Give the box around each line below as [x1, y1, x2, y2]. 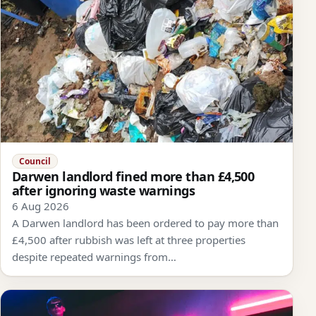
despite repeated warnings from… [12, 249, 176, 264]
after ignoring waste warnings [12, 181, 195, 199]
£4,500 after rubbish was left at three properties [12, 232, 245, 247]
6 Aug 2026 [12, 198, 69, 213]
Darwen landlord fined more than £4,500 [12, 167, 255, 185]
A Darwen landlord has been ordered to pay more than [12, 215, 279, 230]
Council [18, 154, 51, 167]
